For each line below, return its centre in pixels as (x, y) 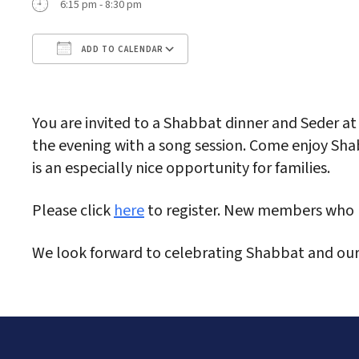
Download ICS (93, 79)
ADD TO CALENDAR (121, 50)
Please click (73, 211)
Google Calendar (243, 79)
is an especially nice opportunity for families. (181, 169)
